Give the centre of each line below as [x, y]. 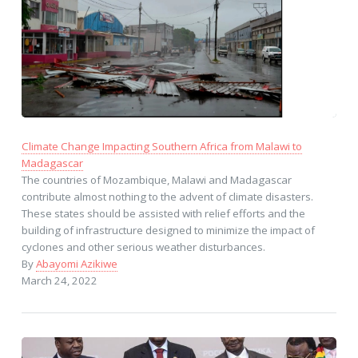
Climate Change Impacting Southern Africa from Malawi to [161, 147]
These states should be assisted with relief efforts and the [163, 214]
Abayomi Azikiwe [76, 264]
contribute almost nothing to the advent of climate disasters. [167, 197]
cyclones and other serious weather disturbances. [143, 247]
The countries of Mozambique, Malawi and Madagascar [156, 180]
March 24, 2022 [59, 281]
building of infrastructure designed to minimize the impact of [168, 231]
